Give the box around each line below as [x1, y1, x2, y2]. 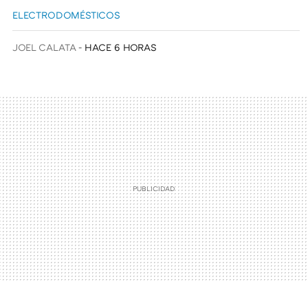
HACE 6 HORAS [85, 41, 157, 54]
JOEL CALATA [12, 41, 76, 54]
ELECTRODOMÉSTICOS [12, 9, 120, 21]
